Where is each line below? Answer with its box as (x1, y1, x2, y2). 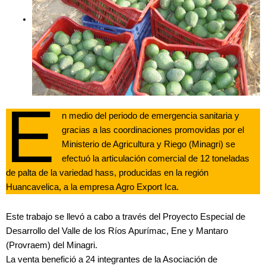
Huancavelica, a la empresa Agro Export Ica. (6, 182, 179, 192)
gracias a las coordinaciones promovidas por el (62, 125, 245, 135)
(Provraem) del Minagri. (6, 240, 97, 250)
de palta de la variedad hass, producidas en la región (6, 168, 208, 178)
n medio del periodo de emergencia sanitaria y (62, 111, 240, 121)
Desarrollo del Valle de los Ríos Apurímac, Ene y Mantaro (6, 226, 228, 236)
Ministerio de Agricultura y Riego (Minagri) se (62, 140, 236, 150)
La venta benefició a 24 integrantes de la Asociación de (6, 254, 217, 264)
